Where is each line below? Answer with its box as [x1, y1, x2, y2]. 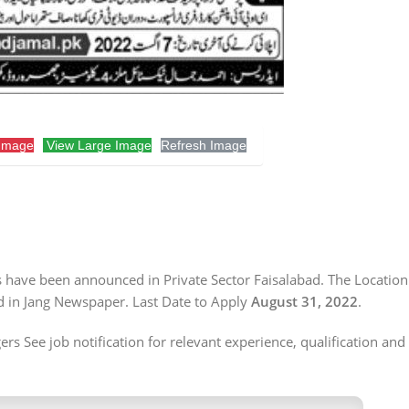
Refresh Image [160, 138, 246, 153]
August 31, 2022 [247, 292, 358, 311]
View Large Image [42, 138, 152, 153]
